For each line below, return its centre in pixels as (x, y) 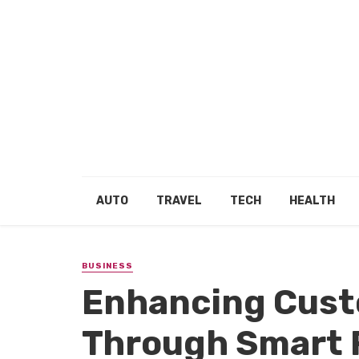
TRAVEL (179, 201)
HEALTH (312, 201)
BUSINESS (107, 266)
